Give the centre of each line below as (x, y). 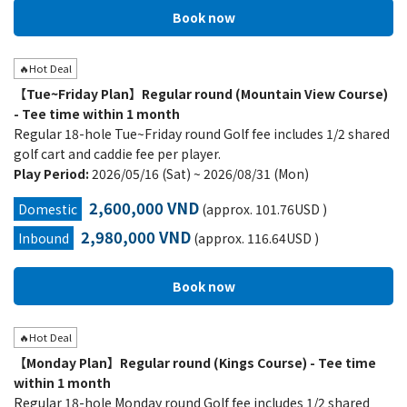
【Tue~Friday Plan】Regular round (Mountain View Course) (201, 94)
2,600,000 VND (144, 208)
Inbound (44, 238)
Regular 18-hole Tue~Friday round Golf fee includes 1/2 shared (202, 134)
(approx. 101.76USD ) (263, 209)
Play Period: (53, 174)
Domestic (48, 209)
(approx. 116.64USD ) (255, 238)
